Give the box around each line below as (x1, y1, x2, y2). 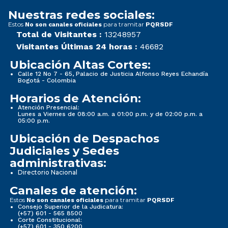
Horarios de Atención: (10, 91, 141, 105)
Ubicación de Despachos (10, 131, 159, 146)
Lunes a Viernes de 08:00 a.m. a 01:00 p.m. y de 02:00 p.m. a (18, 110, 203, 118)
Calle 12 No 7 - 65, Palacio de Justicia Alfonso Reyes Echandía (18, 70, 208, 77)
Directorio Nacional (18, 168, 77, 176)
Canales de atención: (10, 183, 137, 197)
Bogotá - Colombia (18, 76, 76, 84)
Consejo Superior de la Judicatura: (18, 203, 123, 210)
